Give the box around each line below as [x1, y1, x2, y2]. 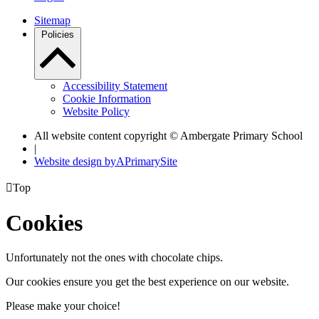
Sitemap [34, 14, 70, 26]
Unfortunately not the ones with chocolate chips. [6, 251, 223, 264]
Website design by [34, 155, 116, 167]
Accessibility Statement [63, 79, 167, 92]
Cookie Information [63, 92, 151, 105]
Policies [41, 28, 74, 40]
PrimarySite [125, 155, 177, 167]
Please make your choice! [6, 300, 120, 313]
